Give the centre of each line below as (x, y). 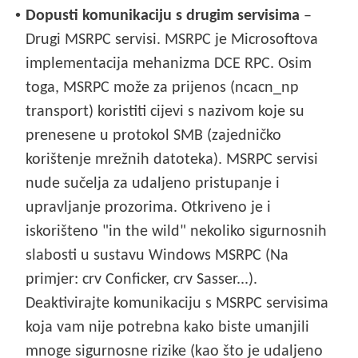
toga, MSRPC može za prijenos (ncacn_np (163, 88)
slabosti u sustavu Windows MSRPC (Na (157, 255)
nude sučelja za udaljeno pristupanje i (153, 183)
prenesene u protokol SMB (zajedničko (154, 135)
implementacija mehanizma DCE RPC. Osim (169, 64)
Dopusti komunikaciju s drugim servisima (163, 16)
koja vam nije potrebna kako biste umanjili (168, 327)
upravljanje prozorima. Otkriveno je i (149, 207)
